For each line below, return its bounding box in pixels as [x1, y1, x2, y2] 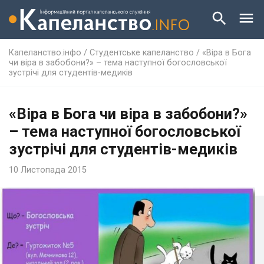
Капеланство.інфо [9, 47, 81, 58]
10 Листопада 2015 [9, 164, 87, 175]
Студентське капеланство [90, 47, 194, 58]
